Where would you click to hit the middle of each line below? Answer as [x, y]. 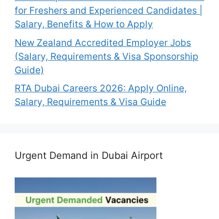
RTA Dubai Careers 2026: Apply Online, [101, 88]
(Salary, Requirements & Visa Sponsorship [107, 56]
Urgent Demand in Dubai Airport [89, 156]
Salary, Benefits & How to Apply [84, 24]
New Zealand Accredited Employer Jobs [103, 43]
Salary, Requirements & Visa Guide [90, 102]
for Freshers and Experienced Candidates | [109, 11]
